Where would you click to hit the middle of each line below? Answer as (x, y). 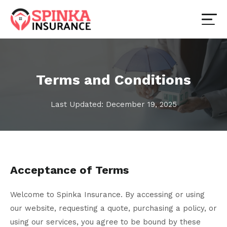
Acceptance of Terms (69, 170)
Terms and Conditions (113, 80)
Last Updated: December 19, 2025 (113, 105)
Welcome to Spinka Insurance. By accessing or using (107, 195)
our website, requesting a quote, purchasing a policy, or (113, 209)
